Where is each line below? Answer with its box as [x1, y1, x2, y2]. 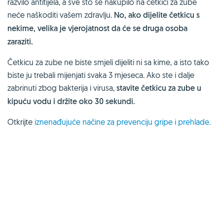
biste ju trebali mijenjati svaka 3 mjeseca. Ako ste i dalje [7, 70, 194, 80]
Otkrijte [7, 116, 35, 127]
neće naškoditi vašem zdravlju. [7, 9, 114, 20]
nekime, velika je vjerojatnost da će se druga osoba [7, 23, 187, 34]
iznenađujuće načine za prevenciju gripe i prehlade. [35, 116, 211, 127]
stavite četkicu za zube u [116, 82, 201, 93]
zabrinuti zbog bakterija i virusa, [7, 82, 116, 93]
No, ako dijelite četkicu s [114, 9, 200, 20]
